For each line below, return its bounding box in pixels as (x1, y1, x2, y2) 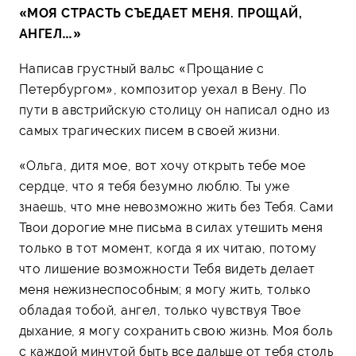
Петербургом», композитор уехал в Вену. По (19, 81, 308, 97)
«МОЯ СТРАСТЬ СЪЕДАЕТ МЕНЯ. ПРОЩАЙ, (19, 5, 303, 21)
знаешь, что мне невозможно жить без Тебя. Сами (19, 199, 334, 215)
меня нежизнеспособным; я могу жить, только (19, 281, 311, 297)
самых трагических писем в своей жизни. (19, 122, 281, 138)
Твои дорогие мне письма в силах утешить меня (19, 219, 323, 235)
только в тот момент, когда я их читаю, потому (19, 240, 317, 256)
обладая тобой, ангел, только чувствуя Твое (19, 302, 301, 318)
